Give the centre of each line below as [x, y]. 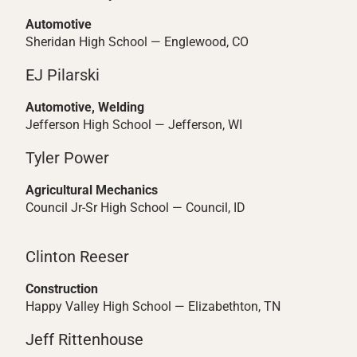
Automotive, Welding [85, 107]
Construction [62, 289]
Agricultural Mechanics [92, 190]
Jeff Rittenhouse [84, 339]
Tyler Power [67, 158]
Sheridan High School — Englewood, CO [137, 42]
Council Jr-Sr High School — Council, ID [135, 208]
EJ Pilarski [63, 75]
